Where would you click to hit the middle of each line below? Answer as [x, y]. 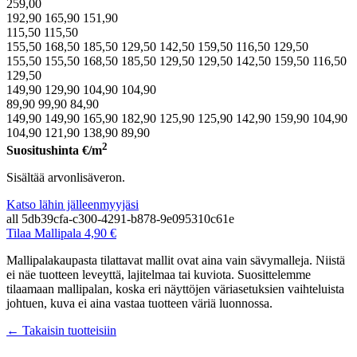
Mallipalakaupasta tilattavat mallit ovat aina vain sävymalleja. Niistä [176, 260]
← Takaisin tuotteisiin [61, 330]
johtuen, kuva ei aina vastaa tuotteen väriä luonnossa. [139, 303]
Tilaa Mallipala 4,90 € [61, 233]
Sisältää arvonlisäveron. [66, 177]
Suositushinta [44, 150]
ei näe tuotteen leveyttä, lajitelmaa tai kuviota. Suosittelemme [159, 274]
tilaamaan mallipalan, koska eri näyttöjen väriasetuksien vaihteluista [175, 288]
